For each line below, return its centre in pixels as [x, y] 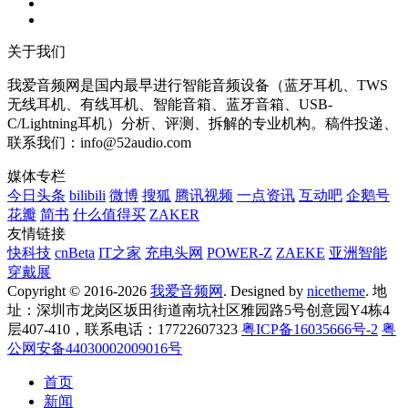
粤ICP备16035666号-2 [310, 330]
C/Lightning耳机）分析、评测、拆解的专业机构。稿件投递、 [203, 124]
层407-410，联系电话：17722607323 [124, 330]
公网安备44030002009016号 [95, 349]
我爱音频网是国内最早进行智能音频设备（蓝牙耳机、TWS [198, 86]
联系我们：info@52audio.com [99, 143]
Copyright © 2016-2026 [79, 291]
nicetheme [336, 291]
